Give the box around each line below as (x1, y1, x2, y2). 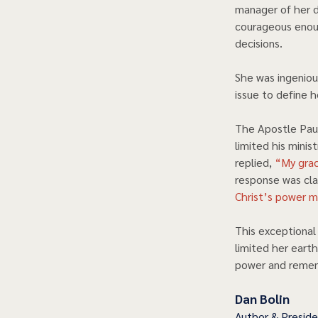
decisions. (235, 35, 288, 51)
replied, (235, 155, 272, 170)
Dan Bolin (235, 290, 290, 307)
